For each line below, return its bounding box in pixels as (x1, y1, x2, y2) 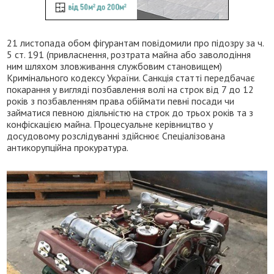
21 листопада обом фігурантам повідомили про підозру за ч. (7, 36, 264, 49)
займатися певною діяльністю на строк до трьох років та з (7, 106, 254, 119)
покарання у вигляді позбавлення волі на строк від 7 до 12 (7, 83, 254, 95)
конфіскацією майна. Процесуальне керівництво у (7, 117, 213, 130)
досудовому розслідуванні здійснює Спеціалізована (7, 129, 226, 142)
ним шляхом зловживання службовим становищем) (7, 59, 223, 72)
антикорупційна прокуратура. (7, 141, 129, 154)
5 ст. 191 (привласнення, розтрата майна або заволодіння (7, 48, 251, 61)
